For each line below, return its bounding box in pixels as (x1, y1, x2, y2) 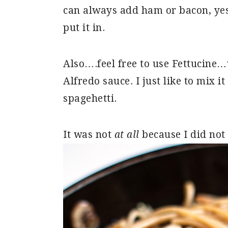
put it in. (63, 21, 105, 34)
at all (114, 128, 139, 140)
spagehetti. (63, 92, 117, 104)
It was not (63, 128, 115, 140)
